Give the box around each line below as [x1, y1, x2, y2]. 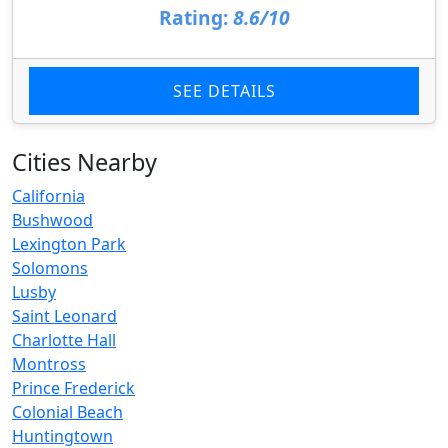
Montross [12, 353, 86, 376]
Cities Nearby [12, 146, 157, 179]
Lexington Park [12, 233, 126, 256]
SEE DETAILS [172, 80, 276, 103]
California [12, 185, 85, 208]
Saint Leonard [12, 305, 117, 328]
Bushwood [12, 209, 93, 232]
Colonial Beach [12, 401, 123, 424]
